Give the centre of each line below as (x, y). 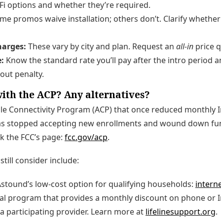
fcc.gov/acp (86, 137)
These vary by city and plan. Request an (101, 47)
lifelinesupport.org (181, 211)
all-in (185, 47)
